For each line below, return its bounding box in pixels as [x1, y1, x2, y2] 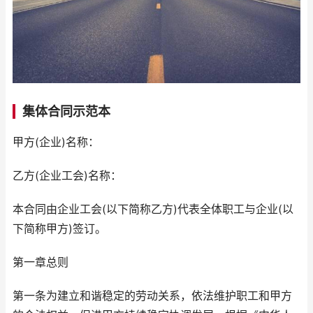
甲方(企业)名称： [13, 136, 99, 150]
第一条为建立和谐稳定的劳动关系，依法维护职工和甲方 [13, 289, 292, 303]
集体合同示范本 [22, 104, 110, 119]
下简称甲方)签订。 [13, 222, 106, 236]
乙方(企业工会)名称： [13, 169, 122, 183]
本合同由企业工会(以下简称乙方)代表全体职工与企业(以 [13, 203, 293, 217]
